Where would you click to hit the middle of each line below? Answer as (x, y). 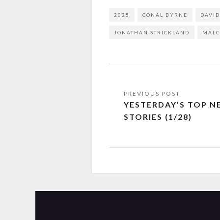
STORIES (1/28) (158, 117)
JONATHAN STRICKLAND (152, 33)
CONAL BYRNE (165, 15)
